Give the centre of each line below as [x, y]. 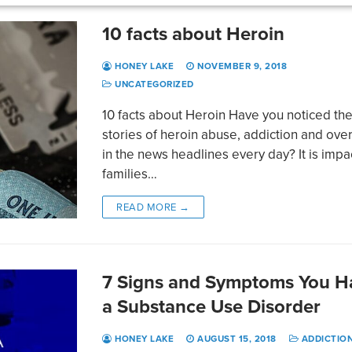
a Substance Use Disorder [212, 306]
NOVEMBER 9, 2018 [242, 66]
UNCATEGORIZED [153, 84]
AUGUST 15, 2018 [237, 338]
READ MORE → [153, 206]
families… [130, 173]
